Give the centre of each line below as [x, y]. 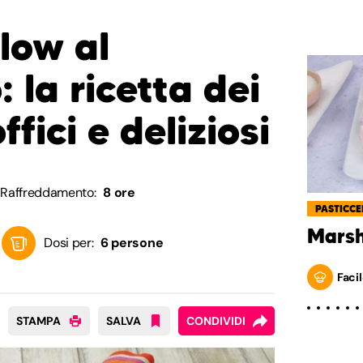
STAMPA [38, 321]
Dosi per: [69, 243]
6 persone [132, 243]
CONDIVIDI [216, 321]
